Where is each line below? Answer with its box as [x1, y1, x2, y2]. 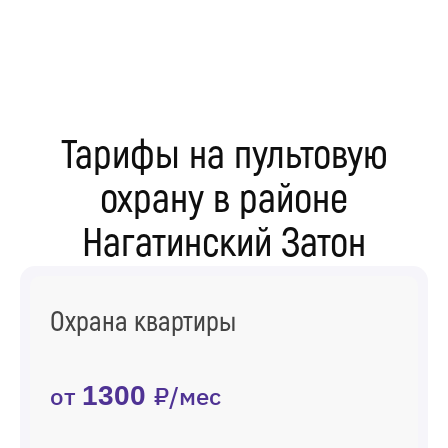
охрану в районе [100, 175, 348, 224]
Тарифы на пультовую [60, 131, 388, 180]
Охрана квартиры [50, 305, 236, 340]
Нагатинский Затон [82, 219, 366, 268]
